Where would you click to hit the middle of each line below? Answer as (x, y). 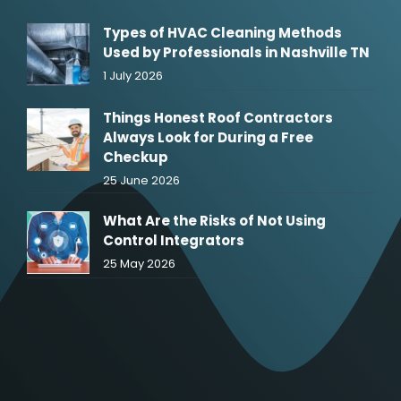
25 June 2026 (141, 180)
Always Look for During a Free (208, 137)
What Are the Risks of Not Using (214, 220)
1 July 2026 (133, 75)
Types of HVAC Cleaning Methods (222, 32)
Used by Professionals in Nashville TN (236, 52)
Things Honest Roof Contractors (218, 117)
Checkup (136, 157)
